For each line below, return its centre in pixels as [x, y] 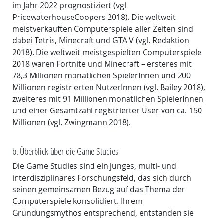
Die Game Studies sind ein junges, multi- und [94, 166]
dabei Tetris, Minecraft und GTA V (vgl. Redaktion [101, 41]
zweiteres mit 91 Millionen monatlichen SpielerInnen [108, 99]
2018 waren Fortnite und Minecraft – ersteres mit [102, 64]
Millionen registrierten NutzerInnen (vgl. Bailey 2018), [109, 87]
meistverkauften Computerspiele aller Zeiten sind [103, 29]
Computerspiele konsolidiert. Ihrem [77, 201]
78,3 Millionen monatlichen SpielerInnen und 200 [101, 76]
